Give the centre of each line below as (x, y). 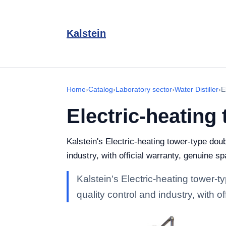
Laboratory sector (144, 89)
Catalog (101, 89)
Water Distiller (196, 89)
